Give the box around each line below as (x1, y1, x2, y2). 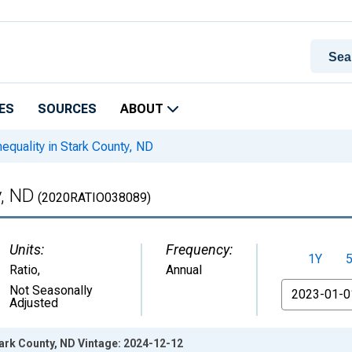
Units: (9, 241, 44, 258)
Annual (166, 262, 202, 277)
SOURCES (38, 101, 97, 116)
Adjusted (9, 295, 58, 310)
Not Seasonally (9, 283, 93, 298)
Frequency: (166, 241, 233, 258)
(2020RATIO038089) (35, 190, 151, 205)
